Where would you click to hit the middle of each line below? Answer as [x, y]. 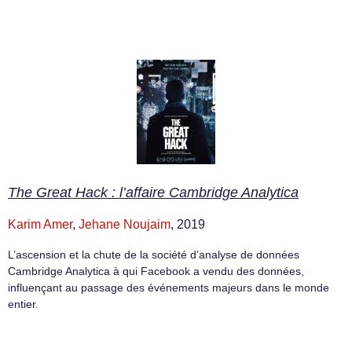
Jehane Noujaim [125, 225]
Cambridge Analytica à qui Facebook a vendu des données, [156, 271]
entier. [23, 304]
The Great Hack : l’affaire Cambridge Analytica [153, 193]
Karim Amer [40, 225]
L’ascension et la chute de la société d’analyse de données [154, 255]
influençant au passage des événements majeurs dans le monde [169, 288]
